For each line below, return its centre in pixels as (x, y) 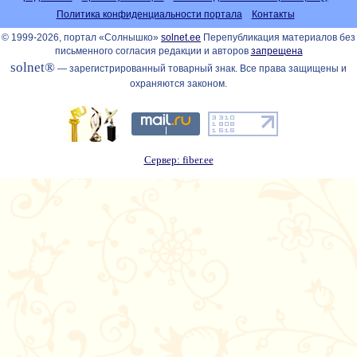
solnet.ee (181, 37)
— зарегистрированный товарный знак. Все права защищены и (201, 69)
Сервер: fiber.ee (178, 160)
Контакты (273, 14)
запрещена (277, 51)
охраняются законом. (178, 84)
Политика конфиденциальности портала (149, 14)
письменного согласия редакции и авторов (153, 51)
